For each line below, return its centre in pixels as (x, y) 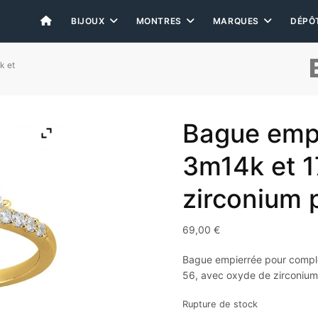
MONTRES (159, 21)
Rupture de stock (220, 304)
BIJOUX (88, 21)
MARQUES (236, 21)
